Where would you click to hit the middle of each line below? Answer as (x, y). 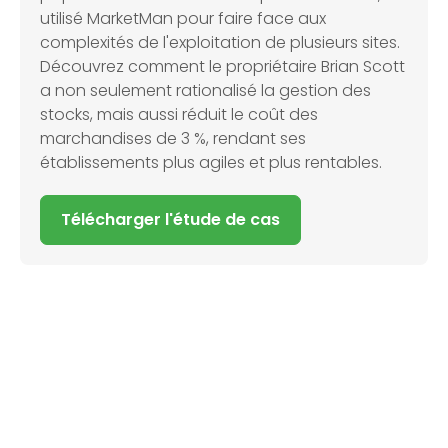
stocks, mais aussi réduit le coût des (179, 115)
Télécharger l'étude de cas (170, 220)
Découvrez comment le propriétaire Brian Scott (222, 67)
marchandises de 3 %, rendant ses (173, 139)
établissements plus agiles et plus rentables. (211, 163)
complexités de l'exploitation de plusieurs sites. (220, 43)
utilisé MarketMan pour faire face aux (183, 19)
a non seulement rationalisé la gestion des (205, 91)
